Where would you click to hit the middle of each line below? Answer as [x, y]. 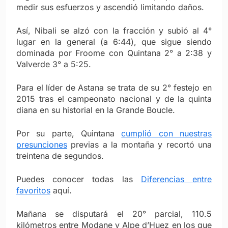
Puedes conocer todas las [79, 179]
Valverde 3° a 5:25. [54, 64]
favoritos [33, 190]
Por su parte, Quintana [69, 133]
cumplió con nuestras [167, 133]
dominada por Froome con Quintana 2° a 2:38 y [114, 53]
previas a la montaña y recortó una [139, 144]
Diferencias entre [176, 179]
